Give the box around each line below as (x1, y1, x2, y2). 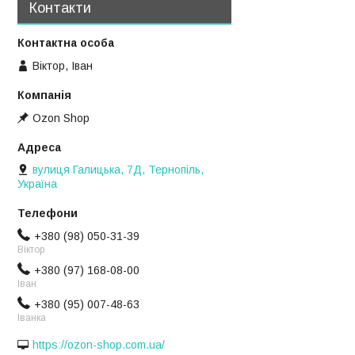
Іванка (17, 311, 46, 323)
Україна (17, 177, 57, 191)
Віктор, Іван (32, 59, 93, 72)
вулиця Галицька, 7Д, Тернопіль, (32, 163, 204, 177)
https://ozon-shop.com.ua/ (32, 338, 165, 352)
